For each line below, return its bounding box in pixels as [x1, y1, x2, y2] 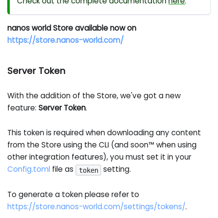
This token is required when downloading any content [7, 127, 201, 138]
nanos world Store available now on [7, 23, 137, 34]
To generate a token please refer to [7, 189, 140, 200]
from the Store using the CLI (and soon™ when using [7, 140, 197, 150]
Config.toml [7, 164, 51, 175]
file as [50, 164, 76, 175]
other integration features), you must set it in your [7, 152, 192, 163]
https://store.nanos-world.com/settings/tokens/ [7, 201, 186, 212]
